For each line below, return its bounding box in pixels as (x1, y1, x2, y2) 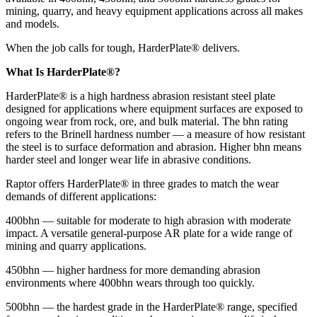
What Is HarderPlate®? (6, 66, 120, 78)
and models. (6, 18, 59, 30)
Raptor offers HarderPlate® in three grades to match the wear (6, 178, 279, 190)
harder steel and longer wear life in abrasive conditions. (6, 154, 251, 166)
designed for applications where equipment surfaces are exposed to (6, 103, 303, 115)
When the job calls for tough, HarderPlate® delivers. (6, 42, 240, 54)
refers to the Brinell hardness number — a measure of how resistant (6, 128, 305, 140)
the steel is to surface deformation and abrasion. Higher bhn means (6, 141, 301, 153)
